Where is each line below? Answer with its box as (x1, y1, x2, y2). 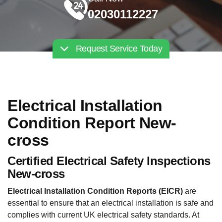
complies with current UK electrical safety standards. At (7, 211, 199, 219)
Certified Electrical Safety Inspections (7, 154, 211, 167)
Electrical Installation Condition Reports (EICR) (7, 187, 183, 195)
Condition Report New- (7, 114, 176, 132)
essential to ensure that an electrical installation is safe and (7, 199, 214, 207)
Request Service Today (73, 44, 163, 54)
